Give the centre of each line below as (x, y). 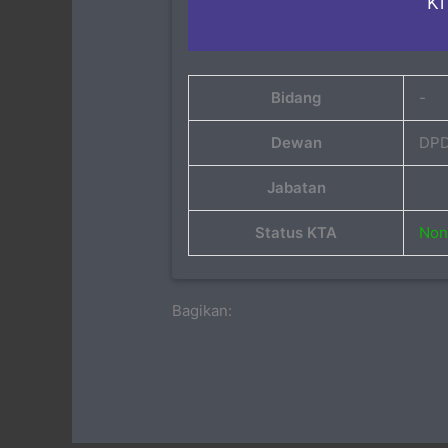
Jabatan (296, 188)
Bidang (296, 98)
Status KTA (296, 233)
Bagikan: (202, 310)
